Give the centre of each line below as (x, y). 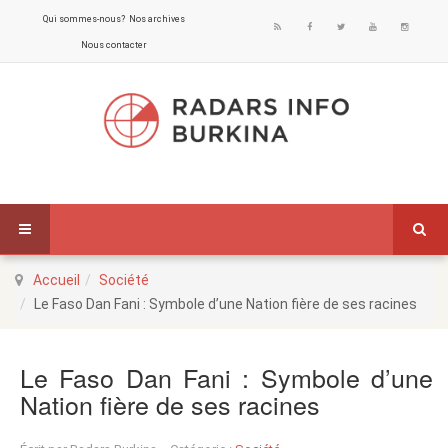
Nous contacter (113, 45)
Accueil (56, 280)
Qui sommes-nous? (83, 19)
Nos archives (156, 19)
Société (124, 280)
